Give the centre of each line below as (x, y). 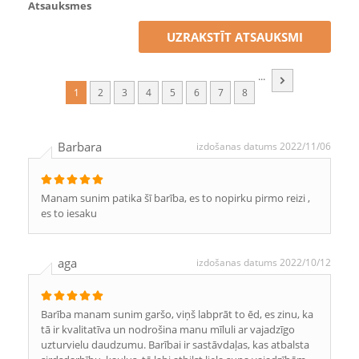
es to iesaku (69, 213)
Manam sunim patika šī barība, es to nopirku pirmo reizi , (175, 198)
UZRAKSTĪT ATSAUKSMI (235, 37)
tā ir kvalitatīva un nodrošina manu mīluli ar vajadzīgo (168, 329)
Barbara (80, 147)
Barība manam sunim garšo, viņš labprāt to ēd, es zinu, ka (177, 314)
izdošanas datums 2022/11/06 (264, 146)
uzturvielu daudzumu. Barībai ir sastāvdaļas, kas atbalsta (175, 345)
